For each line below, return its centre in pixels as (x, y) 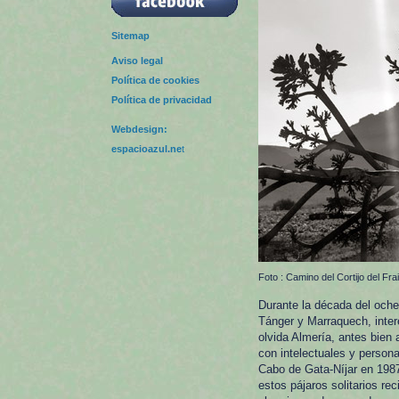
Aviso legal (137, 61)
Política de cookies (155, 80)
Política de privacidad (162, 100)
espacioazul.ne (147, 149)
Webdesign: (139, 129)
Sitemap (130, 36)
